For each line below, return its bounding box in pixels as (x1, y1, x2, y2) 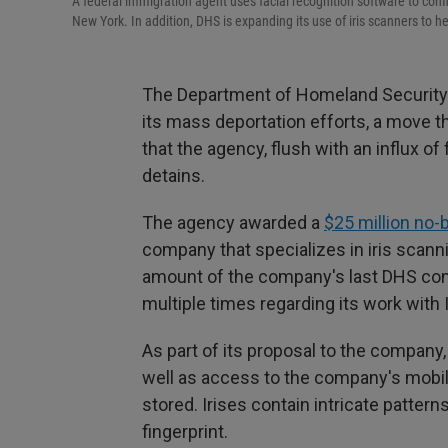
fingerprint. (142, 421, 228, 443)
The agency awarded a (142, 212, 324, 234)
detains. (142, 165, 205, 187)
